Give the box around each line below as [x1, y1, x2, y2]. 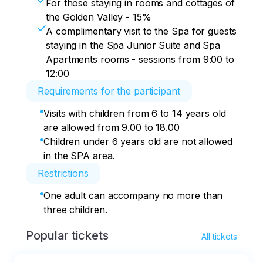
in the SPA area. [43, 150, 115, 161]
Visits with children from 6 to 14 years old [43, 107, 226, 119]
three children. [43, 204, 107, 215]
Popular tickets [26, 228, 109, 242]
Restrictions [38, 167, 89, 179]
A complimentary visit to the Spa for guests [46, 25, 237, 37]
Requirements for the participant [38, 85, 180, 97]
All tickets [201, 231, 237, 241]
